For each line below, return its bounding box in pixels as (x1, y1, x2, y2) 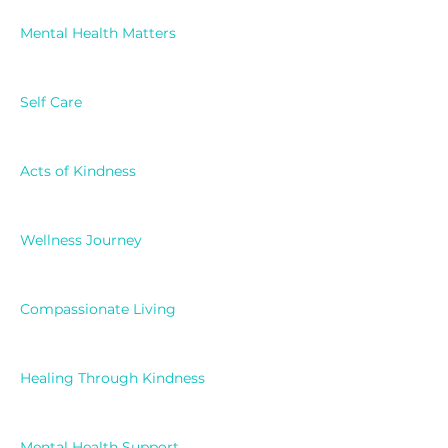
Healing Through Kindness (20, 369, 205, 388)
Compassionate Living (20, 300, 176, 319)
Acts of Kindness (20, 162, 136, 181)
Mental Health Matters (20, 24, 176, 43)
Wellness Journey (20, 231, 142, 250)
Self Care (20, 93, 82, 112)
